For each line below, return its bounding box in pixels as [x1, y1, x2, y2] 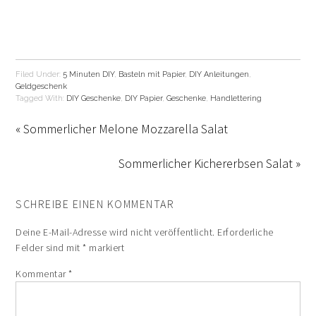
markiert [86, 241, 125, 254]
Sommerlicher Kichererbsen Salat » [118, 154, 300, 171]
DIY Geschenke [66, 93, 121, 103]
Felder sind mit [16, 241, 83, 254]
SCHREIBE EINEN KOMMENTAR [16, 196, 175, 211]
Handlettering [210, 93, 262, 103]
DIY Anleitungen [189, 69, 250, 79]
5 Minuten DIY [63, 69, 115, 79]
